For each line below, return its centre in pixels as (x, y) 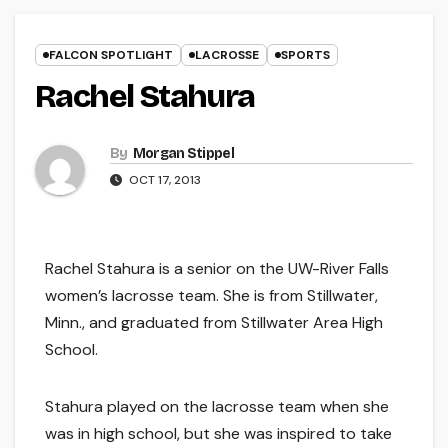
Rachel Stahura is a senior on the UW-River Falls (217, 269)
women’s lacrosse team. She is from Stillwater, (211, 296)
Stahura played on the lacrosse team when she (217, 407)
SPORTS (305, 55)
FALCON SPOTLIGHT (111, 55)
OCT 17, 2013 (163, 180)
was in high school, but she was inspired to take (218, 434)
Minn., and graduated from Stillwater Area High (214, 323)
